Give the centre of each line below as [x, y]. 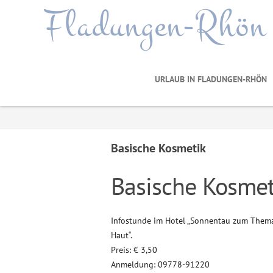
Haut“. [122, 235]
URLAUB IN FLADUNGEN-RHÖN [211, 79]
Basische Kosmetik [158, 148]
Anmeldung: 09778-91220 [160, 264]
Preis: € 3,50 [134, 250]
